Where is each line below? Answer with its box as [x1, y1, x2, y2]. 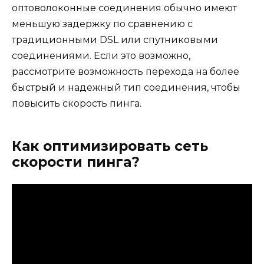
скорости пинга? [12, 153, 140, 170]
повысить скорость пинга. [12, 97, 141, 109]
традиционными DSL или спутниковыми [12, 34, 218, 45]
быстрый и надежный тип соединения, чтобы [12, 81, 240, 93]
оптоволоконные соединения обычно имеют [12, 2, 237, 14]
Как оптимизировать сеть [12, 137, 208, 154]
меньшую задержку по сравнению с [12, 18, 193, 29]
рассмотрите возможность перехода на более [12, 65, 239, 77]
